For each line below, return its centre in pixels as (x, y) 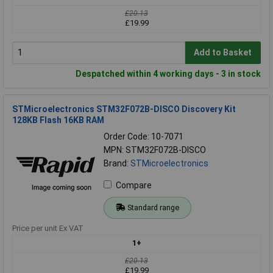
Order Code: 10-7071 (144, 136)
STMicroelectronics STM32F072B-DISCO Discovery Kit (124, 109)
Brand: (117, 163)
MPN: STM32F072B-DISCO (155, 150)
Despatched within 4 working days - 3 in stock (168, 73)
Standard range (153, 207)
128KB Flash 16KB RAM (58, 120)
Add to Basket (223, 53)
